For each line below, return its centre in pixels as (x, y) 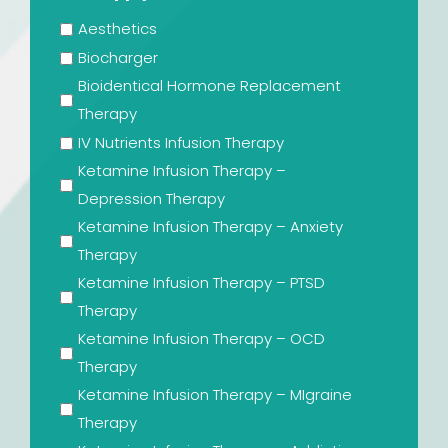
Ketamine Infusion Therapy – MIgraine (215, 395)
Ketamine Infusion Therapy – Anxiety (210, 227)
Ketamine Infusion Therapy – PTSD (201, 283)
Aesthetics (117, 29)
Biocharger (118, 58)
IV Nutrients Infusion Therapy (181, 143)
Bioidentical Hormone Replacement (209, 86)
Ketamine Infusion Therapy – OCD (201, 339)
